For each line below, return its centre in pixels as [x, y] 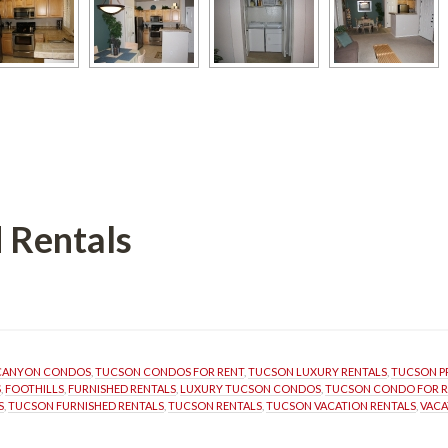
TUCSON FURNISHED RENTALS [86, 405]
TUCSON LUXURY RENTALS [317, 371]
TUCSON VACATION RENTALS [341, 405]
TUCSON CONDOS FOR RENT [169, 371]
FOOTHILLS [34, 388]
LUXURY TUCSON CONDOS [250, 388]
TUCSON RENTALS [215, 405]
